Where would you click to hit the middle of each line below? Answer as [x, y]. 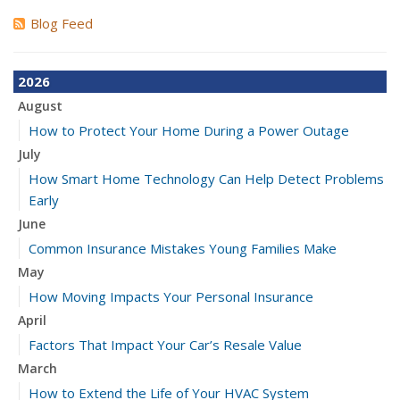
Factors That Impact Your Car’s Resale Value [165, 345]
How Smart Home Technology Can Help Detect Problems [206, 179]
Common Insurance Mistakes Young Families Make [183, 248]
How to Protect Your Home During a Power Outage [189, 130]
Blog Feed [62, 23]
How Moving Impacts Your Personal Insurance [171, 296]
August [40, 106]
